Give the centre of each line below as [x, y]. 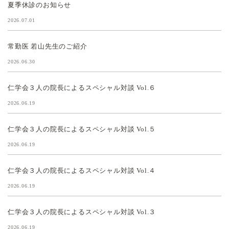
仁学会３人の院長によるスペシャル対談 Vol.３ [82, 212]
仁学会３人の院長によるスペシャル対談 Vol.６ [82, 87]
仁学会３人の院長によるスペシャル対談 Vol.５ [82, 129]
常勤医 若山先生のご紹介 [48, 46]
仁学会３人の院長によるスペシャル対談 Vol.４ [82, 170]
